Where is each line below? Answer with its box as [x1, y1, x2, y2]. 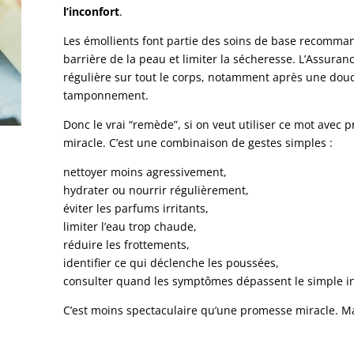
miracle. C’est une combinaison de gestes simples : [63, 134, 333, 150]
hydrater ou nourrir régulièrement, [63, 182, 250, 198]
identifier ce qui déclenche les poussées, [63, 254, 280, 270]
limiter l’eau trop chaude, [63, 218, 198, 234]
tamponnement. [63, 87, 149, 103]
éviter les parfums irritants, [63, 200, 209, 216]
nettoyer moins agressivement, [63, 164, 228, 179]
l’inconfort [63, 3, 120, 19]
